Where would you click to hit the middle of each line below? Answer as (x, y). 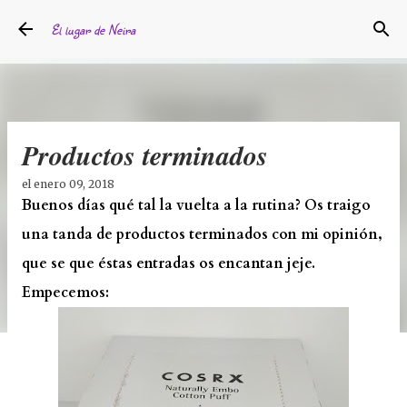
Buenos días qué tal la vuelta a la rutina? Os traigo (196, 205)
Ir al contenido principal (203, 23)
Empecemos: (65, 293)
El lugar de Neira (93, 29)
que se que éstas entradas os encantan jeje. (169, 263)
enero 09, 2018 (74, 184)
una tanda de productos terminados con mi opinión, (202, 234)
